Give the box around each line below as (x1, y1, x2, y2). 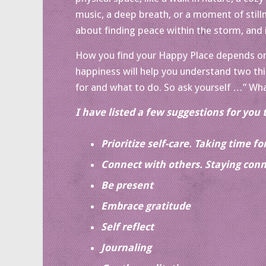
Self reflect (100, 220, 154, 233)
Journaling (100, 241, 151, 254)
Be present (100, 179, 153, 191)
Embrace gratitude (100, 199, 191, 212)
